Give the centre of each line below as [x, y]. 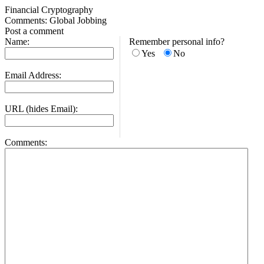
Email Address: [33, 75]
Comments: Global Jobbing [56, 20]
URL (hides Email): [41, 109]
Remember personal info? [177, 42]
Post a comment [34, 31]
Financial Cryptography [49, 10]
